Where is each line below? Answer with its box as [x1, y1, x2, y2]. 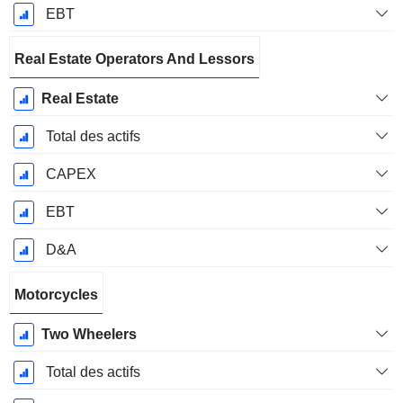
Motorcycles [14, 287, 98, 303]
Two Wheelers [40, 327, 137, 343]
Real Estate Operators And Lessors [14, 51, 255, 67]
